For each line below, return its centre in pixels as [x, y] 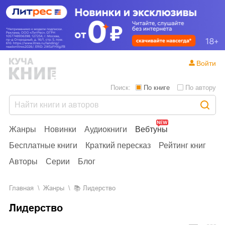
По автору [201, 87]
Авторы [23, 161]
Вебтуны [151, 129]
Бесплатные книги [43, 145]
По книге [157, 87]
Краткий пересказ [118, 145]
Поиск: [121, 87]
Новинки [60, 129]
